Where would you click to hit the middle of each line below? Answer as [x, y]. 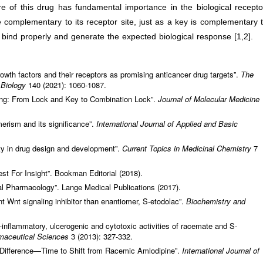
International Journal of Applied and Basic [167, 124]
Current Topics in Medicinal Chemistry [188, 149]
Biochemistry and [216, 201]
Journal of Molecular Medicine [209, 99]
